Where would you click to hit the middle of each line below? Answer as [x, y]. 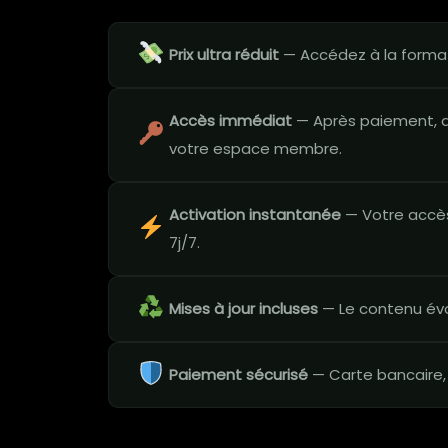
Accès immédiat [230, 120]
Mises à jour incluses [243, 308]
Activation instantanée [255, 214]
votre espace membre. [255, 148]
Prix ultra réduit [224, 54]
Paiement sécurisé [238, 374]
